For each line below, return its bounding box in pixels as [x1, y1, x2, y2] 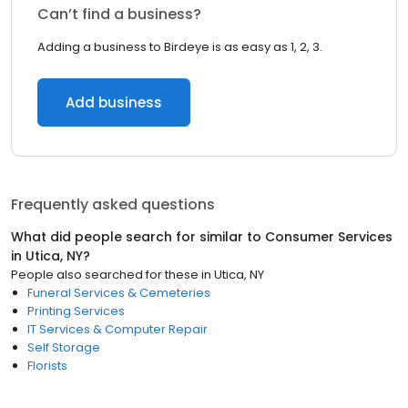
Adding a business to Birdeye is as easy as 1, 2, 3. [37, 38, 322, 56]
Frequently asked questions [11, 194, 215, 215]
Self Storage [27, 339, 100, 356]
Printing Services [27, 302, 125, 320]
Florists [27, 357, 67, 374]
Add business [66, 93, 162, 112]
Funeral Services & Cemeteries [27, 284, 210, 301]
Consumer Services [265, 228, 393, 246]
